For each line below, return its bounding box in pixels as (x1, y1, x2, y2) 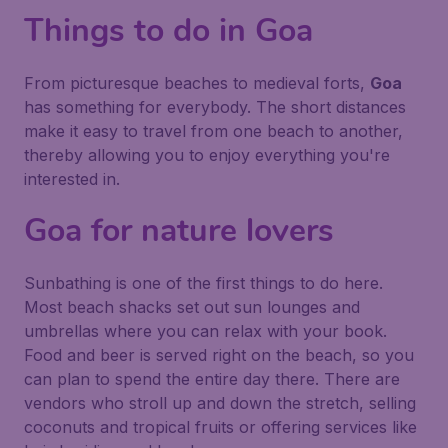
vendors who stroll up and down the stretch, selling (24, 393, 416, 413)
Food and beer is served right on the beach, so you (24, 345, 414, 365)
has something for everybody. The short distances (24, 97, 406, 117)
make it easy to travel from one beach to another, (24, 121, 403, 141)
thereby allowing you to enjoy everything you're (24, 145, 390, 165)
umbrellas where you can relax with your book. (24, 321, 387, 341)
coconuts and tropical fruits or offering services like (24, 417, 417, 437)
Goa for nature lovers (24, 209, 334, 252)
